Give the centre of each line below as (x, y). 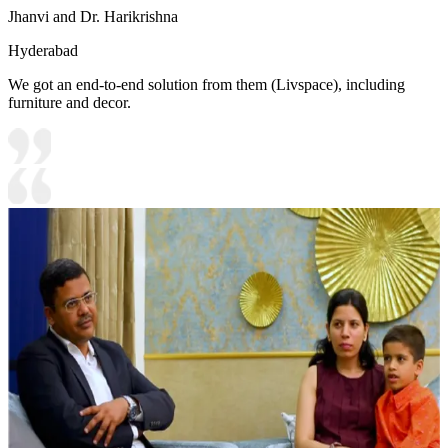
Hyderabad (43, 50)
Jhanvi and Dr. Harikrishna (93, 16)
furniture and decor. (69, 102)
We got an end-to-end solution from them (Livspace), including (206, 84)
